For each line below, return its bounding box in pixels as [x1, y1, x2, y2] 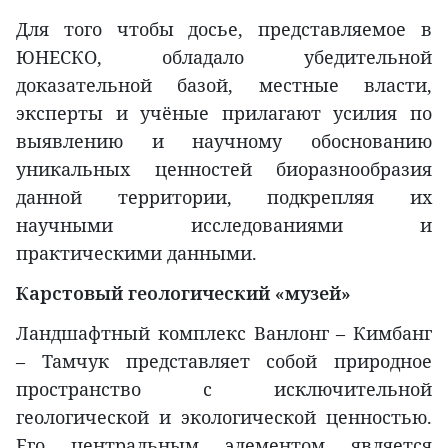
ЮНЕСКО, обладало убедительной [16, 44, 432, 69]
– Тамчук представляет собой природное [16, 348, 432, 373]
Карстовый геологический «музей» [16, 280, 351, 305]
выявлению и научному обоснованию [16, 128, 432, 153]
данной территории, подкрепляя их [16, 184, 432, 209]
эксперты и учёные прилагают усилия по [16, 100, 432, 125]
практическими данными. [16, 240, 257, 265]
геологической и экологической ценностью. [16, 404, 432, 429]
